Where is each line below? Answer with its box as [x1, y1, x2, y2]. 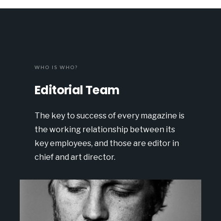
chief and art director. [35, 152, 115, 162]
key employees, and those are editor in [35, 139, 179, 148]
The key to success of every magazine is [35, 111, 184, 120]
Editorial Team [35, 82, 120, 98]
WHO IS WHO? [35, 64, 78, 70]
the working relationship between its [35, 125, 175, 134]
